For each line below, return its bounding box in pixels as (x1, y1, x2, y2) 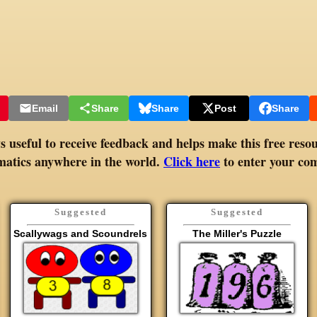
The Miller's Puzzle (192, 227, 282, 239)
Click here (163, 151, 220, 171)
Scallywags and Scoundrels (13, 227, 147, 239)
